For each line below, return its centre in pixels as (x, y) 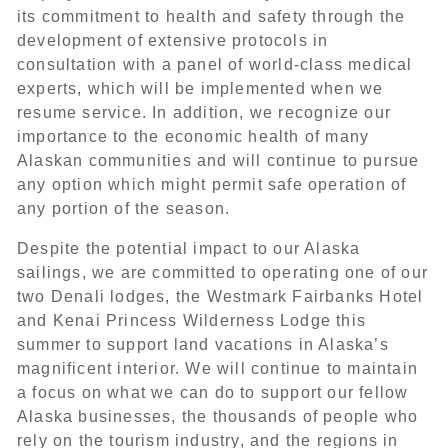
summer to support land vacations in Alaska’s (203, 344)
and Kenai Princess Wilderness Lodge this (192, 320)
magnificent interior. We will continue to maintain (218, 368)
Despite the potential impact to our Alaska (189, 248)
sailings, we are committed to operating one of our (223, 272)
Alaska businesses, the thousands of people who (218, 416)
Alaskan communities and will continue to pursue (218, 160)
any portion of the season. (131, 208)
